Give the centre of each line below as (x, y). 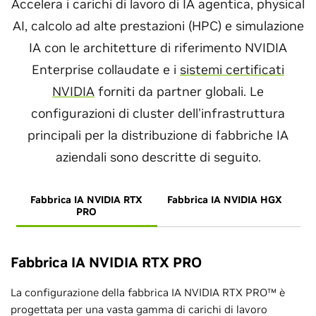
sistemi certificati (232, 69)
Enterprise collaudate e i (106, 69)
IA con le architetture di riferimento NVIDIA (158, 48)
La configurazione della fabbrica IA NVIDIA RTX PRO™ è (148, 292)
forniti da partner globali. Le (179, 91)
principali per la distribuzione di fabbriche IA (158, 135)
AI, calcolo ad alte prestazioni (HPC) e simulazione (158, 26)
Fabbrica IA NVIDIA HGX (224, 200)
